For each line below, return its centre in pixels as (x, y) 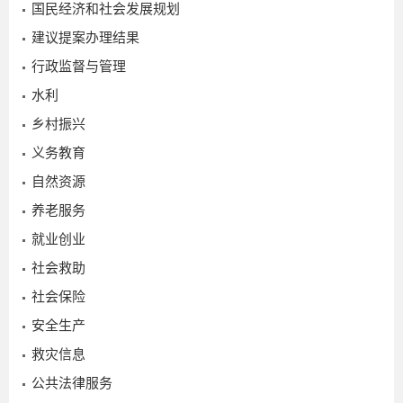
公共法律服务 (72, 382)
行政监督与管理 (79, 66)
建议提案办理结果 (85, 37)
